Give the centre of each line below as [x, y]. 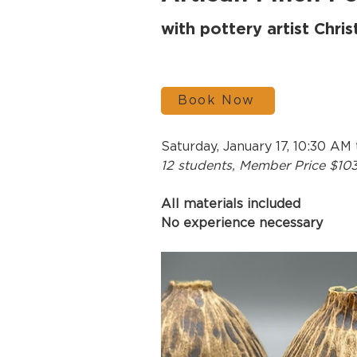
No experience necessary [242, 223]
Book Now [216, 100]
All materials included [231, 204]
